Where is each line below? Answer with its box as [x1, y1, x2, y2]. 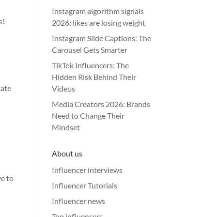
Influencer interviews [52, 165, 123, 174]
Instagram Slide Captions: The [52, 33, 152, 43]
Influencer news [52, 196, 106, 205]
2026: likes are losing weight [52, 18, 146, 27]
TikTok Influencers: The [52, 61, 129, 70]
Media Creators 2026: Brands [52, 99, 151, 108]
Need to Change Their [52, 111, 125, 120]
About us [52, 149, 83, 158]
